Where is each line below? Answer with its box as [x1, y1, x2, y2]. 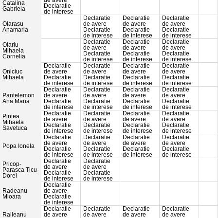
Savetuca [2, 125, 27, 131]
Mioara [2, 194, 21, 200]
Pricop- [2, 161, 21, 167]
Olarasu [2, 21, 23, 27]
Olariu [2, 42, 18, 48]
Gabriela [2, 6, 25, 12]
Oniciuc [2, 69, 22, 75]
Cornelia [2, 54, 25, 60]
